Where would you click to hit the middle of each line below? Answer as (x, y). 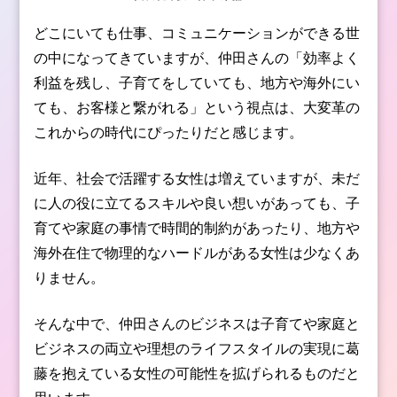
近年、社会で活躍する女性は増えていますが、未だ (197, 178)
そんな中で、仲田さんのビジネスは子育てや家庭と (197, 323)
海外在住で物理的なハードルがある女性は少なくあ (197, 252)
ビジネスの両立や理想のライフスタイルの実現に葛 (197, 348)
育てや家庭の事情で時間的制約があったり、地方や (197, 227)
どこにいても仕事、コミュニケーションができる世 (197, 32)
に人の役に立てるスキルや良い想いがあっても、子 (197, 202)
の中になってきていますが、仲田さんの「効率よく (197, 57)
